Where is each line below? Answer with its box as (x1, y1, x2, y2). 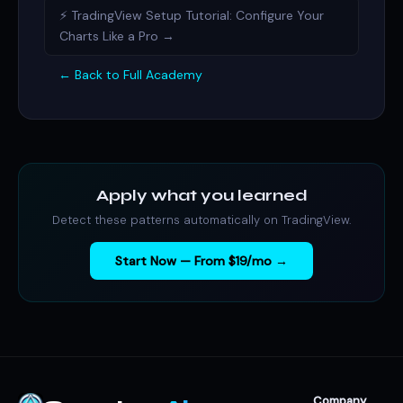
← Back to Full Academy (58, 67, 202, 83)
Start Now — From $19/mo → (115, 253, 288, 269)
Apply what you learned (95, 185, 308, 205)
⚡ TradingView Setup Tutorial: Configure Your (59, 7, 324, 23)
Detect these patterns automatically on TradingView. (51, 212, 352, 228)
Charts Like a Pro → (59, 28, 175, 44)
